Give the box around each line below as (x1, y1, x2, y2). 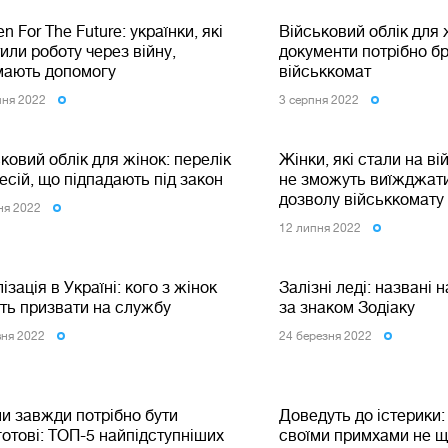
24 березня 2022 (279, 329, 373, 343)
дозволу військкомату (279, 190, 445, 208)
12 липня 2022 (279, 221, 362, 235)
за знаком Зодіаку (279, 298, 416, 316)
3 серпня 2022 (279, 93, 360, 107)
